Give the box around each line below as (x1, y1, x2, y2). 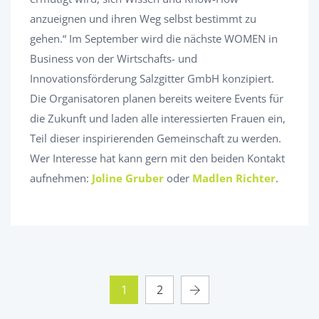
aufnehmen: (30, 170, 92, 185)
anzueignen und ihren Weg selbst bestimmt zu (30, 11, 256, 26)
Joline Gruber (92, 170, 164, 185)
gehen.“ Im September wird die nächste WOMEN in (30, 31, 278, 46)
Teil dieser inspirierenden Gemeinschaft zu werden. (30, 130, 281, 145)
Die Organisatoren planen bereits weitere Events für (30, 90, 283, 105)
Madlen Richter (192, 170, 276, 185)
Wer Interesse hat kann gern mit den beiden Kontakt (30, 150, 285, 165)
